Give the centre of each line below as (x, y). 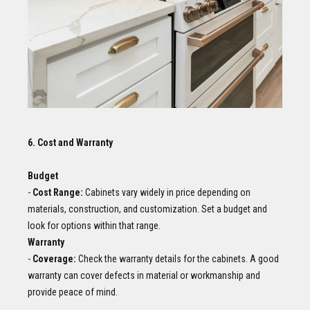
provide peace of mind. (73, 292)
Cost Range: (58, 192)
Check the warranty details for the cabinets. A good (177, 258)
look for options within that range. (94, 225)
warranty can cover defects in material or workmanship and (144, 275)
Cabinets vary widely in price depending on (167, 192)
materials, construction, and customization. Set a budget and (147, 209)
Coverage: (54, 258)
